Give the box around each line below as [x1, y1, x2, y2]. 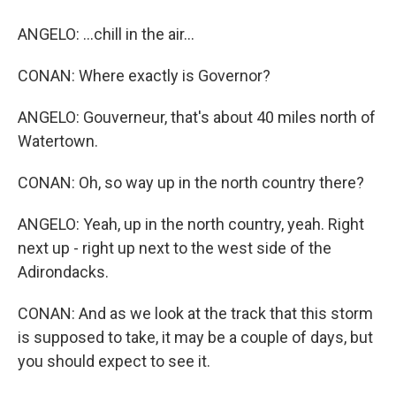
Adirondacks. [18, 263, 109, 281]
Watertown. [18, 132, 98, 150]
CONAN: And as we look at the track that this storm [18, 304, 373, 323]
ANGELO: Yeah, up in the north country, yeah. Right [18, 215, 364, 233]
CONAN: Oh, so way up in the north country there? [18, 173, 364, 192]
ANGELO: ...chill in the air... [18, 25, 194, 43]
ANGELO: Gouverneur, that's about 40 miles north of [18, 108, 376, 126]
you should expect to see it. [18, 352, 210, 370]
